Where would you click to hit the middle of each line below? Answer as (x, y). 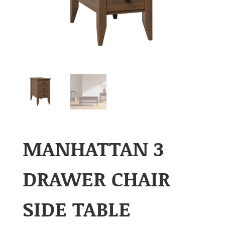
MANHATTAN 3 (93, 148)
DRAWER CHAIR (96, 179)
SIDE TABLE (76, 209)
